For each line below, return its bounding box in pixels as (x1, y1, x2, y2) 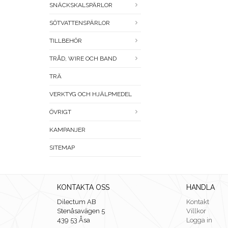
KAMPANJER (49, 126, 85, 134)
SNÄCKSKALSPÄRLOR (49, 2, 112, 9)
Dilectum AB (57, 198, 96, 206)
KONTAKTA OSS (57, 183, 109, 192)
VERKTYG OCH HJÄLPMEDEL (49, 91, 132, 98)
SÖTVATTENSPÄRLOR (49, 19, 110, 27)
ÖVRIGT (49, 108, 71, 116)
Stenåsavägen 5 (57, 207, 105, 215)
